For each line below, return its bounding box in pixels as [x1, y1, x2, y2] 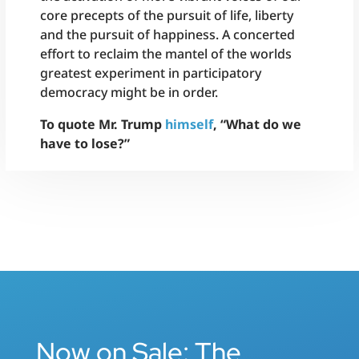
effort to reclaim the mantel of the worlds [40, 45, 292, 63]
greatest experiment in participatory [40, 64, 262, 83]
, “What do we [213, 115, 302, 134]
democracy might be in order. [40, 83, 219, 102]
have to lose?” [40, 135, 131, 153]
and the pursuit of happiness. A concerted [40, 26, 296, 44]
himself [165, 115, 214, 134]
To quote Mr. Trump [40, 115, 166, 134]
